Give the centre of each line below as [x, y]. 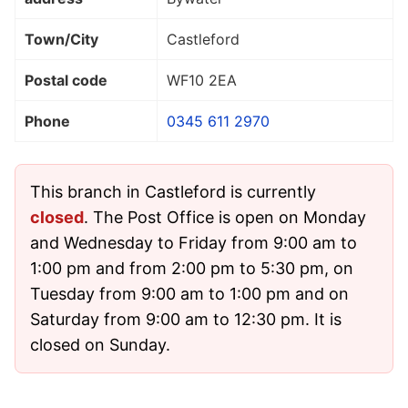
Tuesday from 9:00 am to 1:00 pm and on [189, 293]
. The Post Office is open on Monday [225, 217]
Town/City [61, 39]
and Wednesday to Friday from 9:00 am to [194, 242]
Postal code [66, 80]
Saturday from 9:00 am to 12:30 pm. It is [186, 319]
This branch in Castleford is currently [173, 191]
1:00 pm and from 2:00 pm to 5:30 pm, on [192, 268]
